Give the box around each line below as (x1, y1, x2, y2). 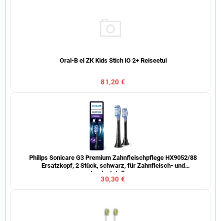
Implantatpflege (91, 169, 135, 177)
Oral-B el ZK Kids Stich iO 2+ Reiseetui (59, 56, 167, 64)
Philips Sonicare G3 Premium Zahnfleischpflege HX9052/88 (29, 153, 197, 161)
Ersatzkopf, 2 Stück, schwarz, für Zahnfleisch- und (41, 161, 185, 169)
